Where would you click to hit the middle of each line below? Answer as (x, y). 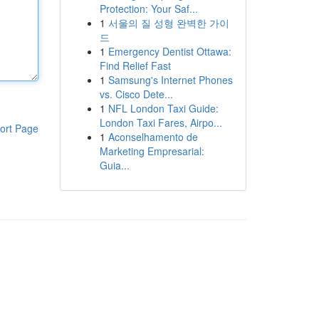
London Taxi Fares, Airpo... (161, 122)
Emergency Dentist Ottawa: (169, 51)
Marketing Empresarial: (152, 151)
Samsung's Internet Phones (170, 80)
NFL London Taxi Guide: (163, 108)
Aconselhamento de (153, 137)
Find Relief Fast (135, 66)
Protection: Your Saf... (148, 9)
